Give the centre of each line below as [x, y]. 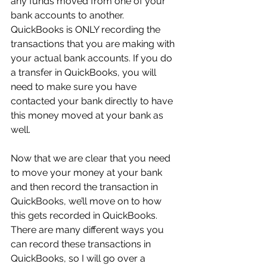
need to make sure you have [75, 87]
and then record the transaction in [86, 187]
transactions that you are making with [94, 44]
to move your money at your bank [88, 173]
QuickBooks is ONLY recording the [87, 30]
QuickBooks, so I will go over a [79, 258]
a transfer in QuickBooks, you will [85, 72]
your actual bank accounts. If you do [93, 58]
